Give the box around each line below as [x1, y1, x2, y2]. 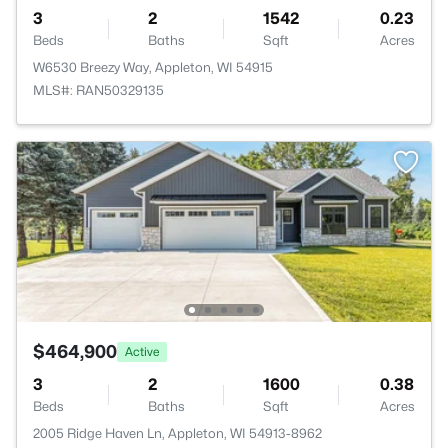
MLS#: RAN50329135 [33, 82, 164, 98]
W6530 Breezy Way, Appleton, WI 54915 [33, 59, 273, 75]
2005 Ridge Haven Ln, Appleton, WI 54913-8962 [33, 425, 322, 441]
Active [125, 343, 159, 359]
